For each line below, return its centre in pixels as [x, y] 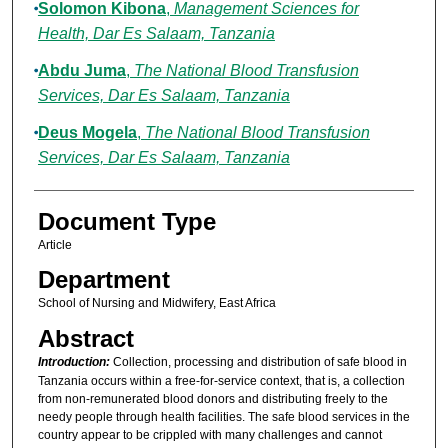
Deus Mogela [87, 133]
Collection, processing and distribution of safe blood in [259, 361]
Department [103, 280]
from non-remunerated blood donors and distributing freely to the [212, 398]
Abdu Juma [81, 71]
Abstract [85, 338]
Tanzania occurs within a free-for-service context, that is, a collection [221, 380]
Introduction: [75, 361]
